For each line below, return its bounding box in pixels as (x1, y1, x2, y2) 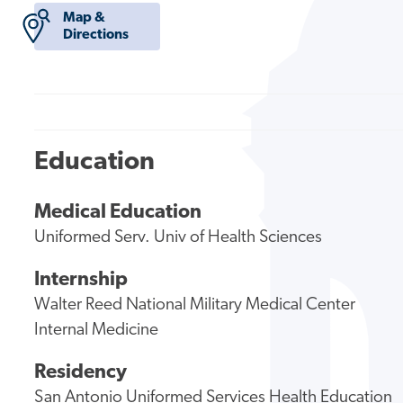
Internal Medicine (34, 321, 159, 339)
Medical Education (34, 202, 202, 224)
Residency (34, 362, 128, 383)
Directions (62, 27, 129, 42)
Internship (34, 269, 129, 291)
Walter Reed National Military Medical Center (34, 296, 356, 314)
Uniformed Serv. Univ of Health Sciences (34, 229, 323, 247)
